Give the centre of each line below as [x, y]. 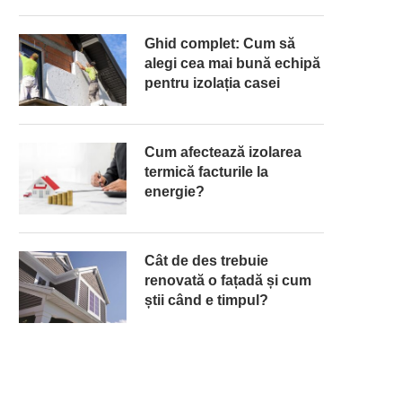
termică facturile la [206, 172]
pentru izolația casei [212, 83]
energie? [175, 192]
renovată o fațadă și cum [228, 280]
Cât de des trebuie [206, 261]
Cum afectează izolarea [223, 152]
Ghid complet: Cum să [220, 44]
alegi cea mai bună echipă [232, 63]
